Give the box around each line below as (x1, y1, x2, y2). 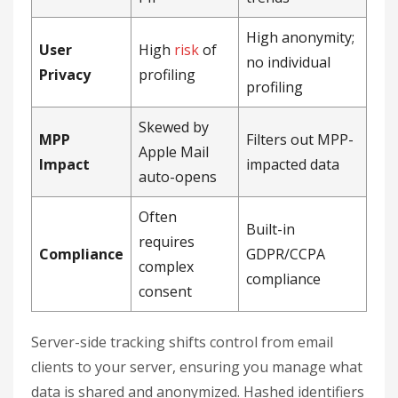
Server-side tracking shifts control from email (31, 332, 333, 353)
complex (139, 257, 194, 277)
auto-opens (139, 167, 217, 187)
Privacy (39, 65, 91, 85)
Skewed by (139, 117, 209, 138)
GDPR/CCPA (246, 244, 325, 265)
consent (139, 282, 192, 302)
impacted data (246, 155, 339, 175)
